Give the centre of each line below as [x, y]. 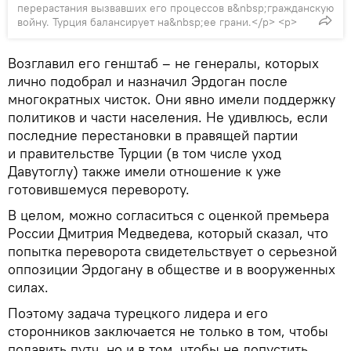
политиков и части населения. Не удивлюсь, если [168, 117]
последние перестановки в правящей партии [153, 135]
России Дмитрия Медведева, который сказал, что [168, 233]
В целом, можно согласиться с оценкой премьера [168, 215]
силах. [28, 287]
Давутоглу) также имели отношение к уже [145, 171]
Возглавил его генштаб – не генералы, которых [163, 63]
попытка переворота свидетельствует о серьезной [172, 251]
